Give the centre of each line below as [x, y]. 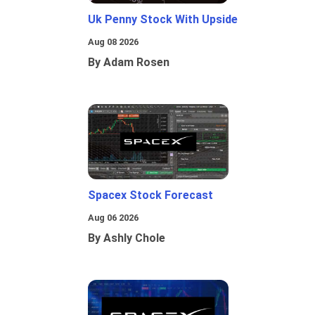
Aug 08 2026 [113, 42]
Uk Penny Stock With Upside [163, 20]
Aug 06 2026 [113, 218]
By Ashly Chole [127, 238]
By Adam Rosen [129, 63]
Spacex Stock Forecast [150, 195]
